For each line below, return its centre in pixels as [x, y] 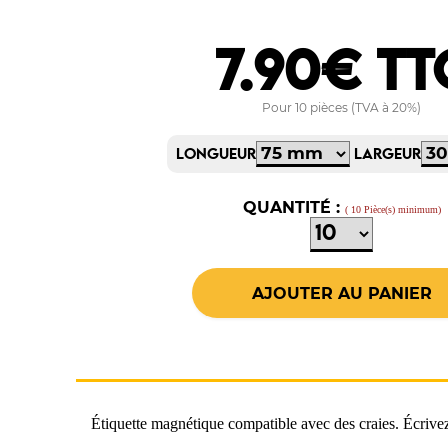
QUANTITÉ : [293, 208]
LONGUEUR [216, 155]
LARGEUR [388, 155]
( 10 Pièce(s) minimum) [392, 210]
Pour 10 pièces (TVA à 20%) [342, 108]
